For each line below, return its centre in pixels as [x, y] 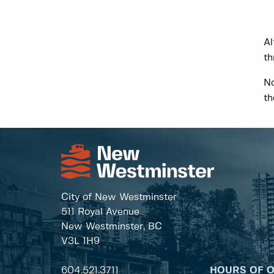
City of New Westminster [119, 198]
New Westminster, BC [112, 227]
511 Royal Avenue [100, 212]
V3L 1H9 [80, 242]
